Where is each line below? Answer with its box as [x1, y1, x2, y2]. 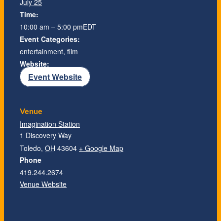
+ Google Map [79, 143, 123, 153]
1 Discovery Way [20, 130, 72, 141]
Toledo [20, 143, 41, 153]
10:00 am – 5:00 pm [20, 21, 83, 32]
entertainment [20, 46, 63, 56]
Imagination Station [20, 119, 80, 129]
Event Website [28, 71, 82, 82]
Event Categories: [20, 34, 80, 44]
